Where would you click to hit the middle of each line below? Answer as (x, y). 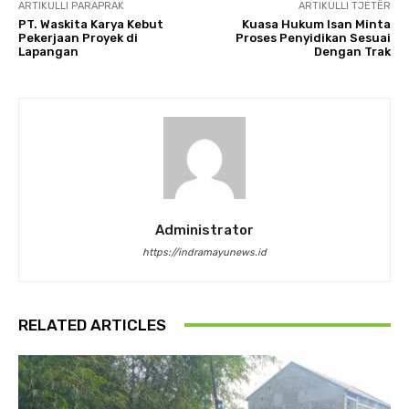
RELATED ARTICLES (92, 325)
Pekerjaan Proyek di (78, 37)
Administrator (204, 230)
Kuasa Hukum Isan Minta (316, 24)
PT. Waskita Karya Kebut (91, 24)
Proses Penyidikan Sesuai (313, 37)
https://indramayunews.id (204, 252)
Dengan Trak (352, 51)
